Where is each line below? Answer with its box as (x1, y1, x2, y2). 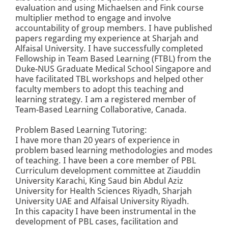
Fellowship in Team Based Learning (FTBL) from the (15, 53, 211, 64)
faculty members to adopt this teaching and (15, 84, 184, 95)
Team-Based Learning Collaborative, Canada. (15, 104, 197, 115)
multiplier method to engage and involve (15, 13, 171, 23)
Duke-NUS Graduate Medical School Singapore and (15, 64, 211, 74)
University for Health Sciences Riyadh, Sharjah (15, 186, 192, 196)
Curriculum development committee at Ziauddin (15, 165, 201, 176)
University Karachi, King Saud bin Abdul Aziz (15, 176, 183, 186)
